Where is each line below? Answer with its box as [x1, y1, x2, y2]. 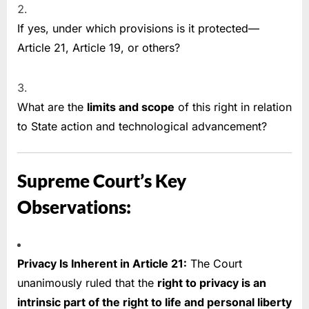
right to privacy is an [157, 275, 266, 290]
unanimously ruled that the [17, 275, 157, 290]
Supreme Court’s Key [17, 169, 186, 192]
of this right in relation [175, 100, 292, 114]
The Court [187, 256, 242, 270]
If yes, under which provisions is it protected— [17, 21, 259, 35]
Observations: [17, 195, 131, 218]
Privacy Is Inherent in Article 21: [17, 256, 187, 270]
